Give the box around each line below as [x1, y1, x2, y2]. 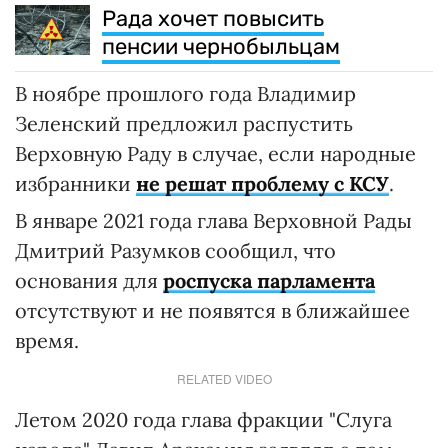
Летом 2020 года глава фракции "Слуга [15, 406, 392, 432]
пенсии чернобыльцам [102, 32, 340, 60]
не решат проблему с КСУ [136, 170, 389, 196]
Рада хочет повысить [102, 4, 324, 32]
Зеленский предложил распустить [15, 110, 353, 136]
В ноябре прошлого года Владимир [15, 80, 356, 106]
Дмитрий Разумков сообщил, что [15, 237, 336, 263]
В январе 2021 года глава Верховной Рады [15, 207, 412, 233]
